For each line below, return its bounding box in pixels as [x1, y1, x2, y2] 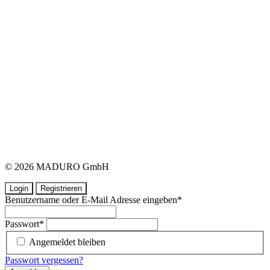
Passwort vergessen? [5, 254, 83, 265]
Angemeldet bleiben [29, 236, 105, 247]
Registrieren [40, 184, 82, 193]
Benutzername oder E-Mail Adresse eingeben [5, 195, 177, 206]
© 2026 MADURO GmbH [5, 162, 109, 172]
